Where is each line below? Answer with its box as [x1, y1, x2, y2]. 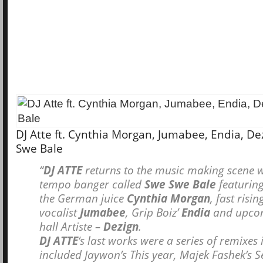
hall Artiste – [39, 218, 103, 234]
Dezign [103, 218, 139, 234]
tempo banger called [39, 176, 144, 191]
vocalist [39, 204, 80, 220]
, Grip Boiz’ [126, 204, 181, 220]
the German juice [39, 190, 127, 205]
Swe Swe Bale [144, 176, 216, 191]
